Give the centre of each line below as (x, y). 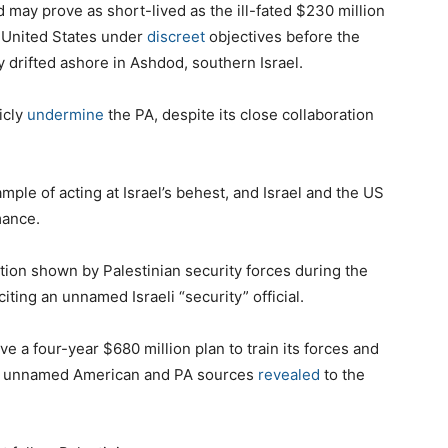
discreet (176, 37)
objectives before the (282, 37)
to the (342, 375)
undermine (65, 115)
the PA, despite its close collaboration (239, 115)
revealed (289, 375)
